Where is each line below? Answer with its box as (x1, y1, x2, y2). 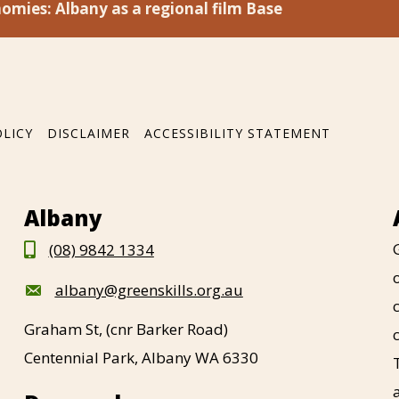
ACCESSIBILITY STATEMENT (144, 125, 330, 142)
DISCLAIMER (47, 125, 130, 142)
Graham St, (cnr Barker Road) (23, 318, 228, 339)
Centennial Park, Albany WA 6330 (23, 346, 258, 368)
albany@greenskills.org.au (54, 279, 243, 300)
